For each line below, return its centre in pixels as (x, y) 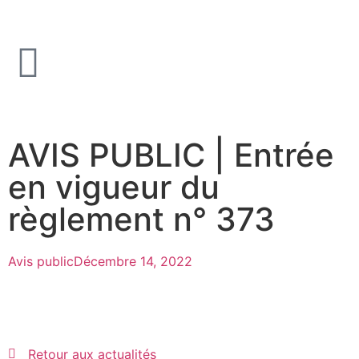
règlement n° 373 (141, 219)
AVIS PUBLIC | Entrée (171, 155)
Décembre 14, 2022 (133, 261)
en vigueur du (114, 187)
